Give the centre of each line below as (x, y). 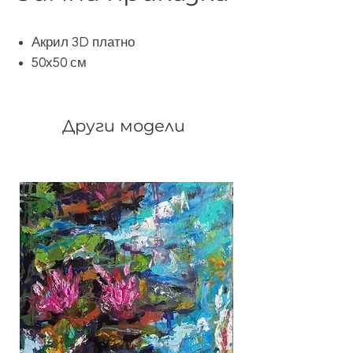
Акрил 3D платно (83, 43)
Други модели (126, 126)
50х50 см (59, 63)
